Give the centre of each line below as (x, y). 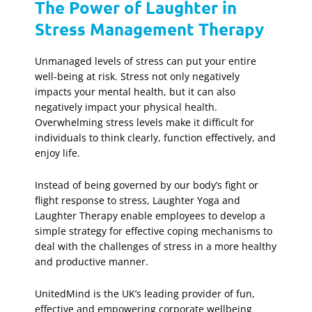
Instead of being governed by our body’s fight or (147, 185)
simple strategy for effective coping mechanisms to (154, 231)
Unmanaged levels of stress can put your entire (146, 61)
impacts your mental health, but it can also (135, 91)
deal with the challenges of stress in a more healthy (156, 246)
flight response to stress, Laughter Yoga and (138, 200)
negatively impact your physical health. (126, 107)
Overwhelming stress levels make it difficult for (145, 122)
